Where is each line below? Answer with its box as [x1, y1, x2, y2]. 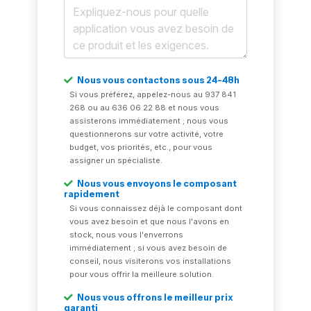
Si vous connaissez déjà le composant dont [69, 203, 243, 214]
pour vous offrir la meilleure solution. [69, 269, 215, 280]
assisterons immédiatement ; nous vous [69, 116, 229, 126]
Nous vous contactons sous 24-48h [76, 75, 240, 86]
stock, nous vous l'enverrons [69, 230, 184, 240]
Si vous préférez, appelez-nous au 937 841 [69, 90, 237, 100]
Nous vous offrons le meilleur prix [76, 292, 234, 303]
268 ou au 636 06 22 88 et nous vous [69, 103, 220, 113]
